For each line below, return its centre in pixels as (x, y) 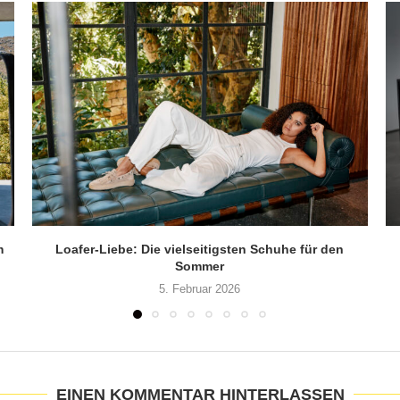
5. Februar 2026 (200, 288)
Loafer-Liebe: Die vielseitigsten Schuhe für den (200, 249)
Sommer (200, 266)
